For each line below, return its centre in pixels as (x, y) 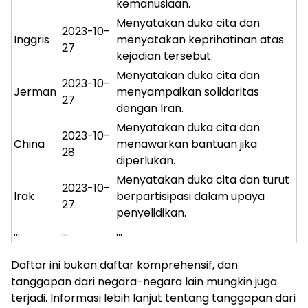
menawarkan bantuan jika (187, 144)
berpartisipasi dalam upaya (190, 196)
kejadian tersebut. (165, 56)
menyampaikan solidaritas (188, 91)
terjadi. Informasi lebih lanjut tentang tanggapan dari (153, 298)
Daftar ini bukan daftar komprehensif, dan (124, 265)
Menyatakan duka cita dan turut (203, 179)
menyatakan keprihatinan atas (200, 39)
